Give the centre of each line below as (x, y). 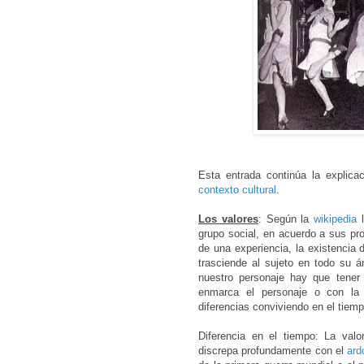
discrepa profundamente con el (273, 351)
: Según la (286, 219)
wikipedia (336, 219)
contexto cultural (237, 190)
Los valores (228, 219)
